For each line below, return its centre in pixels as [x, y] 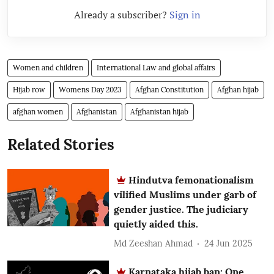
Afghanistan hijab [159, 112]
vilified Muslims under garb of [185, 195]
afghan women [38, 112]
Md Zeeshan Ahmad [154, 243]
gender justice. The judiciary [181, 209]
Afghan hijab [238, 90]
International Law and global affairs [156, 68]
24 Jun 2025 [229, 243]
